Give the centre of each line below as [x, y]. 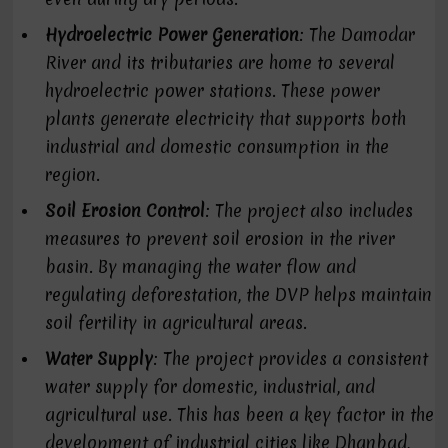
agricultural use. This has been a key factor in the [240, 414]
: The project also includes [309, 210]
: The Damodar [357, 34]
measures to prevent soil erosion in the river [220, 238]
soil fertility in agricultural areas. [176, 322]
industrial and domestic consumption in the [217, 146]
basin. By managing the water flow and [201, 266]
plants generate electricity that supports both [226, 118]
